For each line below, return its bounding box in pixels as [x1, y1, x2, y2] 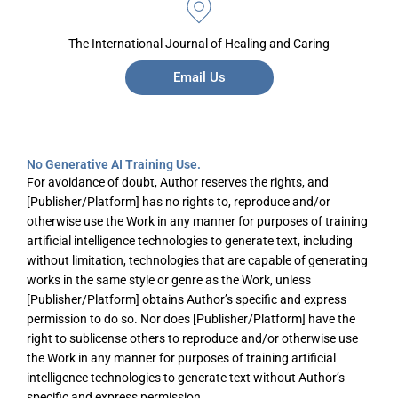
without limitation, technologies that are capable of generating [27, 253, 368, 268]
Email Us [172, 69, 226, 86]
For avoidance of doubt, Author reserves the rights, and [27, 175, 329, 190]
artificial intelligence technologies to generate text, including [27, 234, 353, 249]
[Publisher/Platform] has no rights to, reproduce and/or [27, 195, 330, 210]
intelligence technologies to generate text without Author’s [27, 370, 345, 386]
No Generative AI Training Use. [27, 157, 201, 172]
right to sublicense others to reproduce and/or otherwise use [27, 331, 358, 346]
